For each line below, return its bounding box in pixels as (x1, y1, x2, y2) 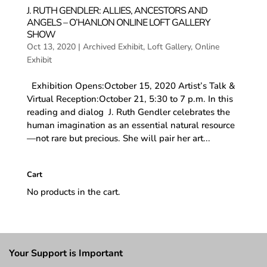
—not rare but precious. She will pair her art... (26, 132, 210, 144)
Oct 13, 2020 (26, 41, 76, 52)
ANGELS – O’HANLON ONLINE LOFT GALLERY (26, 15, 210, 29)
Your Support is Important (9, 246, 123, 260)
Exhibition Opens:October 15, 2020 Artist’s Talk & (26, 79, 235, 92)
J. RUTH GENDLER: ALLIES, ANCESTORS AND (26, 4, 207, 17)
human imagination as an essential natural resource (26, 119, 235, 131)
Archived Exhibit (82, 41, 143, 52)
